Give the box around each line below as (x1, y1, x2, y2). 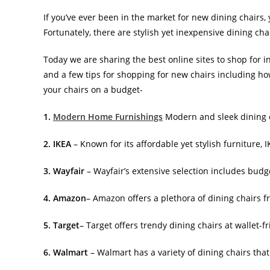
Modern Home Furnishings (53, 110, 163, 122)
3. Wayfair (43, 165, 84, 177)
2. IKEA (43, 137, 74, 149)
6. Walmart (43, 246, 88, 258)
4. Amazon (43, 192, 86, 204)
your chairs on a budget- (43, 83, 143, 95)
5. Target (43, 219, 80, 231)
